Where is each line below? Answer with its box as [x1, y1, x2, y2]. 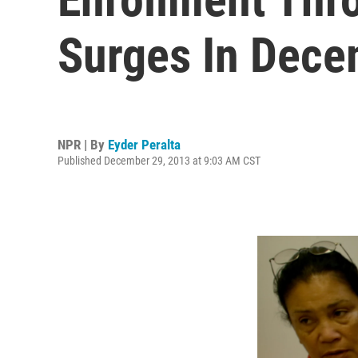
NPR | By [58, 136, 108, 153]
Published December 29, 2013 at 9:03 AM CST [58, 153, 261, 167]
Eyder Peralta [108, 136, 181, 153]
